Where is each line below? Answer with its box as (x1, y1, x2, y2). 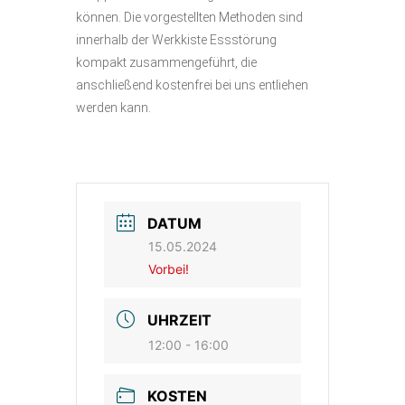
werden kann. (76, 100, 151, 115)
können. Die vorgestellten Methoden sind (76, 10, 303, 24)
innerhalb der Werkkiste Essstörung (76, 33, 277, 47)
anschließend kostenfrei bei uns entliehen (76, 78, 308, 92)
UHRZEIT (147, 311, 212, 329)
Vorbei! (148, 261, 189, 277)
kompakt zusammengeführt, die (76, 55, 257, 70)
